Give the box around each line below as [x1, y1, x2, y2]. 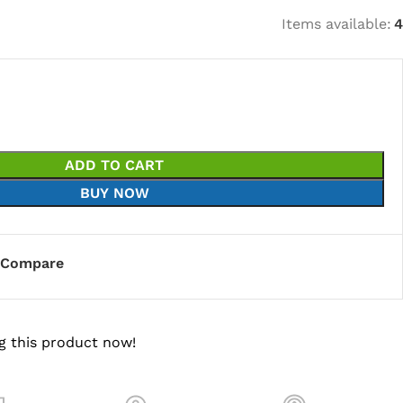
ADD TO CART [65, 156, 164, 174]
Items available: [282, 14, 391, 32]
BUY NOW [79, 184, 149, 201]
